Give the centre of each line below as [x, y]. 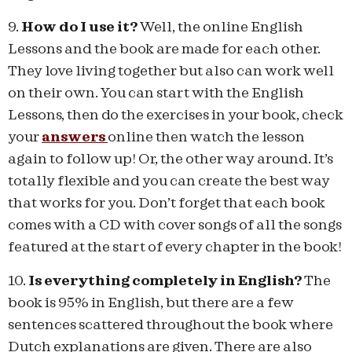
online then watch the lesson [206, 137]
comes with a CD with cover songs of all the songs [175, 225]
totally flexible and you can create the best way [169, 181]
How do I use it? [79, 27]
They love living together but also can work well [171, 71]
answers [75, 137]
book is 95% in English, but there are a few [151, 302]
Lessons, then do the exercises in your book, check [176, 115]
